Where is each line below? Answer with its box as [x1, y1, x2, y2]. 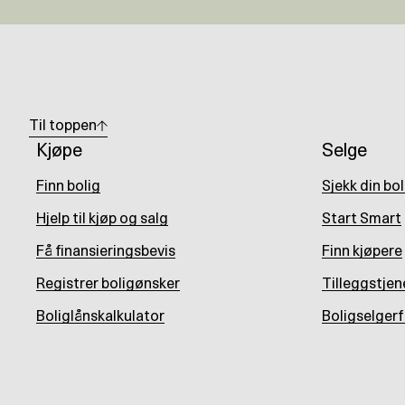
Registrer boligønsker [36, 277, 180, 291]
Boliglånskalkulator [36, 309, 165, 324]
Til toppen [29, 118, 97, 133]
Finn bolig [36, 179, 100, 193]
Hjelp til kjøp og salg [36, 212, 168, 226]
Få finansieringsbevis [36, 244, 175, 259]
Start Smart [322, 212, 401, 226]
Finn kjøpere [322, 244, 402, 259]
